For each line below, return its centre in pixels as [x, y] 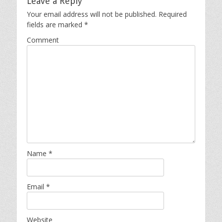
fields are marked [55, 25]
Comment [43, 40]
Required [172, 14]
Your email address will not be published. [92, 14]
